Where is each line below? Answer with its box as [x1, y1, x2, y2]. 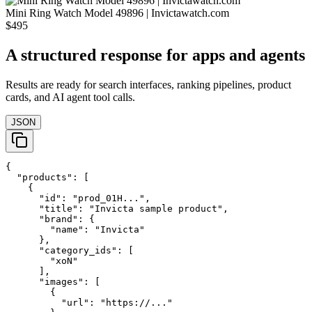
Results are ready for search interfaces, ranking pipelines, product [6, 79, 291, 91]
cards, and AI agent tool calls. [6, 91, 135, 104]
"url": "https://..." [6, 297, 173, 309]
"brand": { [6, 214, 95, 225]
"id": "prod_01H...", [6, 193, 150, 204]
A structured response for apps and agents [6, 46, 305, 65]
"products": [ [6, 172, 89, 183]
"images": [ [6, 276, 100, 288]
